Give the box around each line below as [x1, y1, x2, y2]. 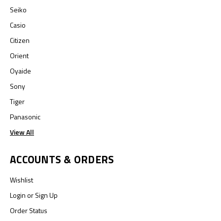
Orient [10, 50, 29, 61]
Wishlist [10, 175, 33, 185]
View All [10, 127, 34, 138]
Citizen [10, 35, 30, 46]
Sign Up [35, 190, 58, 201]
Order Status [10, 205, 47, 216]
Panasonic [10, 111, 40, 122]
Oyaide [10, 66, 31, 76]
